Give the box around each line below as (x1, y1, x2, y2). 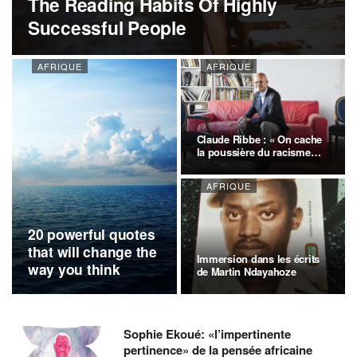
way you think (28, 259, 120, 279)
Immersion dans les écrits (196, 251, 320, 266)
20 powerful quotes (28, 224, 155, 244)
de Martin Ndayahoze (196, 264, 296, 279)
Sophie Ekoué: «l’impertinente (124, 325, 291, 343)
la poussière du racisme (196, 144, 311, 159)
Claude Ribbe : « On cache (196, 131, 322, 147)
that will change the (28, 241, 157, 261)
